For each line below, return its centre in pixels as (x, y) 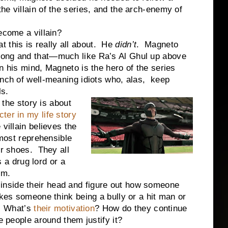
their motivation (64, 208)
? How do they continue (141, 208)
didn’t (126, 45)
